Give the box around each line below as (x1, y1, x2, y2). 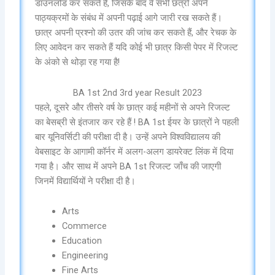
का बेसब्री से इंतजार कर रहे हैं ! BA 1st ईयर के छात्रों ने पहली (35, 116, 239, 128)
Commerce (62, 220, 107, 232)
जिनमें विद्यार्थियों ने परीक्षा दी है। (35, 175, 136, 187)
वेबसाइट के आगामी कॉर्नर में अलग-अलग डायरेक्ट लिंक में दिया (35, 145, 234, 157)
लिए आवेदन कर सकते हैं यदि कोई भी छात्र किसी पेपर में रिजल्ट (35, 42, 239, 53)
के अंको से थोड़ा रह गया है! (35, 56, 120, 68)
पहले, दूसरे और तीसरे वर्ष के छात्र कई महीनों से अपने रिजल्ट (35, 101, 231, 113)
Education (62, 235, 103, 247)
